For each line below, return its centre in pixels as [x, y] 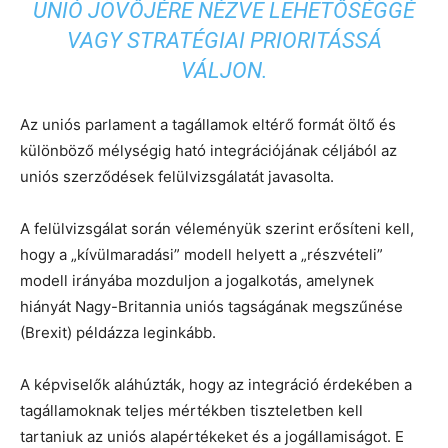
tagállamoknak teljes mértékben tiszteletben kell [191, 410]
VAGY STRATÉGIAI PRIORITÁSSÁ [224, 40]
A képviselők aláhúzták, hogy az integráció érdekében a [216, 384]
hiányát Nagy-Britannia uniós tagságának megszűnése [211, 306]
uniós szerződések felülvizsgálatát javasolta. [177, 176]
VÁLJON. [224, 70]
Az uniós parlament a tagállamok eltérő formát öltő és [208, 124]
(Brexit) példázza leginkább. [118, 332]
